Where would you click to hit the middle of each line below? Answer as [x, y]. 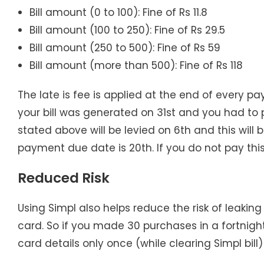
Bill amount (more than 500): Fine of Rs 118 [138, 65]
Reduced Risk [64, 178]
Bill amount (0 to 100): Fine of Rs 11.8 [118, 12]
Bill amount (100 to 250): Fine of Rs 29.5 [127, 30]
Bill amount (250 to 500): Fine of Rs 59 [125, 47]
